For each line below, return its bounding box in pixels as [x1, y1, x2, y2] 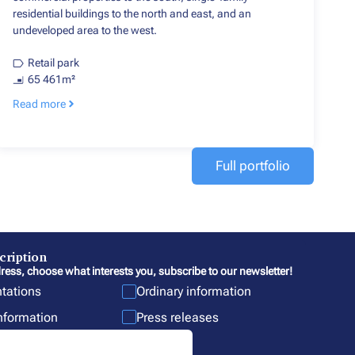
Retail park [27, 56, 79, 70]
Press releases [136, 309, 219, 325]
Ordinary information [136, 284, 252, 300]
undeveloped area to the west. [13, 24, 157, 37]
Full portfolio [216, 158, 290, 174]
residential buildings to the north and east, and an [13, 7, 251, 21]
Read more [13, 97, 66, 111]
